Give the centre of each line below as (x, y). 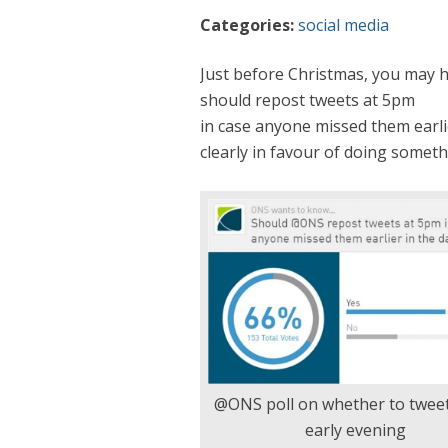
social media (343, 25)
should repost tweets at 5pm (307, 100)
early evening (355, 429)
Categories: (249, 25)
